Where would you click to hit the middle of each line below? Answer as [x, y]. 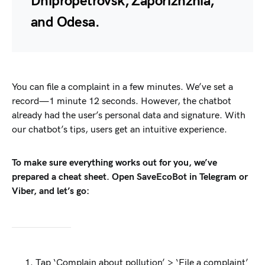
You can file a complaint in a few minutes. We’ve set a [122, 87]
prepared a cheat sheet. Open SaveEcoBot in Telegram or [130, 177]
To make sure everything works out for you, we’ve [114, 163]
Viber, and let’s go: [51, 191]
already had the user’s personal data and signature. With [129, 116]
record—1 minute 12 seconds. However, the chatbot [122, 101]
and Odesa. [65, 22]
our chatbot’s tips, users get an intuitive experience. [121, 130]
